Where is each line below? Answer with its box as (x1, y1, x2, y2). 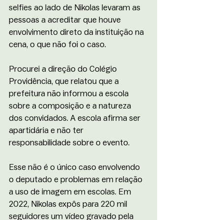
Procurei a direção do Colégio (9, 64, 119, 73)
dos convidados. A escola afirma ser (9, 113, 142, 122)
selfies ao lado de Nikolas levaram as (9, 3, 142, 12)
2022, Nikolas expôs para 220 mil (9, 199, 129, 208)
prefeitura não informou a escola (9, 89, 131, 98)
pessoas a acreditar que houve (9, 15, 123, 24)
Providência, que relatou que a (9, 77, 121, 85)
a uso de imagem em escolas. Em (9, 187, 133, 196)
